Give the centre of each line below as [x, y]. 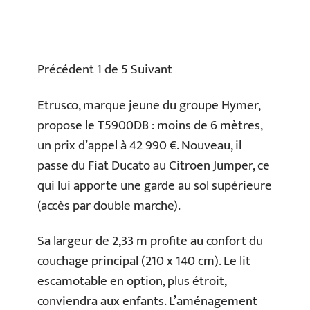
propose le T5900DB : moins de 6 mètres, [150, 125]
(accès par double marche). [109, 206]
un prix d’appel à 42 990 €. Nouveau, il [139, 145]
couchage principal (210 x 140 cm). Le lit [144, 262]
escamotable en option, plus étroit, [132, 282]
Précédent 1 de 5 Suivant [105, 70]
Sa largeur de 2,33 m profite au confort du [150, 241]
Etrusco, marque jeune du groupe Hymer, [149, 105]
